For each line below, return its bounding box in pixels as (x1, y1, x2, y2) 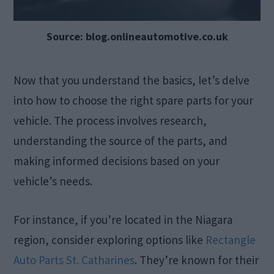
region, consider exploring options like (13, 232, 206, 247)
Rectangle (206, 232, 256, 247)
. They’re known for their (135, 252, 259, 267)
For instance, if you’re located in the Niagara (13, 212, 233, 227)
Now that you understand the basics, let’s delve (13, 72, 250, 87)
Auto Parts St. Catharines (13, 252, 135, 267)
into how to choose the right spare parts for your (13, 92, 254, 108)
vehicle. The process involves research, (13, 113, 207, 128)
